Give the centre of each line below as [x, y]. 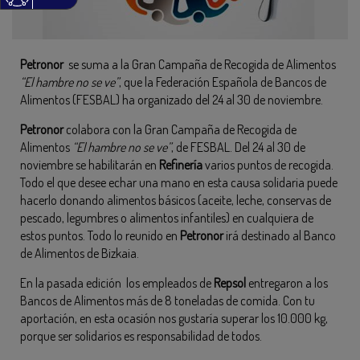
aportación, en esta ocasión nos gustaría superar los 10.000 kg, [174, 319]
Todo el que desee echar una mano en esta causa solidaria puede [179, 183]
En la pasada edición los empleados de [117, 283]
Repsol [230, 283]
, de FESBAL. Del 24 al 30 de [238, 147]
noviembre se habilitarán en [90, 165]
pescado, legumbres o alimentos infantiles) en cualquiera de [167, 218]
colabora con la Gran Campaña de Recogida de [180, 130]
